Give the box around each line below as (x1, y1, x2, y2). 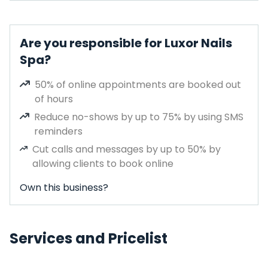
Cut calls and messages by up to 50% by (32, 142, 221, 156)
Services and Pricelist (10, 229, 167, 248)
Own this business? (20, 181, 108, 194)
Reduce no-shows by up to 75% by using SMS (34, 110, 244, 124)
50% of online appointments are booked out (35, 78, 242, 92)
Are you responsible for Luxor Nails (20, 35, 232, 51)
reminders (34, 124, 83, 138)
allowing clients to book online (32, 157, 174, 170)
